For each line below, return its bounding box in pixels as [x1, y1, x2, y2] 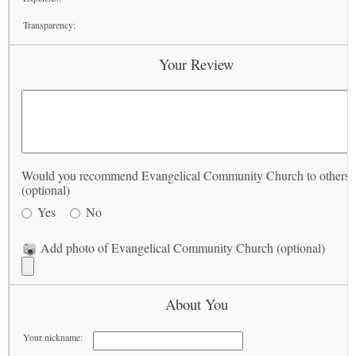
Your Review [159, 54, 234, 74]
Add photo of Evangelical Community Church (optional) [37, 239, 325, 256]
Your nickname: [23, 331, 83, 344]
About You [164, 294, 228, 315]
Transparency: [23, 18, 76, 31]
